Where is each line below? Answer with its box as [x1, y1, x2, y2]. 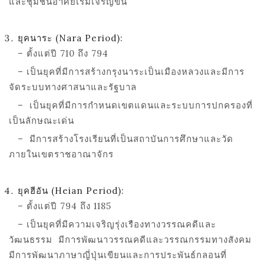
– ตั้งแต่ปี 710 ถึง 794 [9, 47, 108, 59]
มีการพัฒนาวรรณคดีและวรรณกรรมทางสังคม [58, 233, 255, 245]
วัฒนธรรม [9, 233, 58, 245]
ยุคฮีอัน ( [18, 184, 55, 196]
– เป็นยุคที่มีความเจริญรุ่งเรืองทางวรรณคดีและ [9, 218, 216, 230]
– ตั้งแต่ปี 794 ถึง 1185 [9, 200, 111, 212]
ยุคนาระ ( [18, 32, 59, 44]
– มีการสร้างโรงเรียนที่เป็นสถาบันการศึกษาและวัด [9, 133, 233, 144]
